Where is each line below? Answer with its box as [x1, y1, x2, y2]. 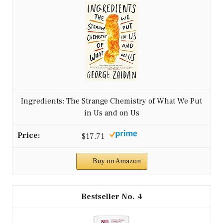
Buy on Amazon [92, 156, 141, 166]
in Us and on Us [84, 108, 139, 118]
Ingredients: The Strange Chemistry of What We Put [21, 96, 202, 107]
